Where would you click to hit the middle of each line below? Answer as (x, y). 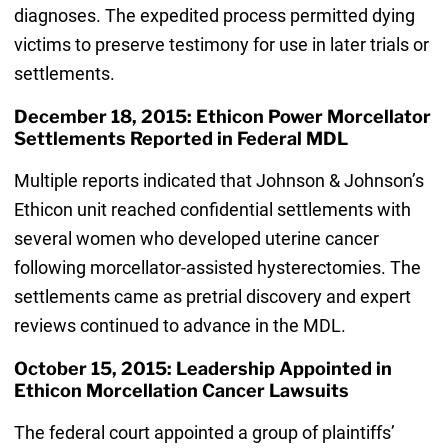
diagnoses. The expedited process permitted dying (214, 16)
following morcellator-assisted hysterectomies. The (217, 268)
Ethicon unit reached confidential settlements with (212, 210)
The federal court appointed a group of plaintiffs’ (204, 433)
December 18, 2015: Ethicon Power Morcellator (222, 117)
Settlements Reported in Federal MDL (180, 139)
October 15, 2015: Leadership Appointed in (202, 369)
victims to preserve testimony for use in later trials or (221, 45)
